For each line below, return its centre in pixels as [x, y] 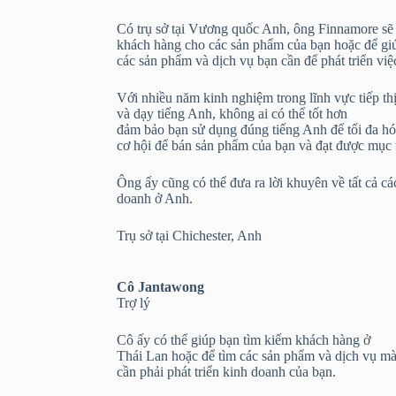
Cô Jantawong [160, 287]
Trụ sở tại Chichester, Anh [189, 236]
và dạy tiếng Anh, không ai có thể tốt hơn [232, 114]
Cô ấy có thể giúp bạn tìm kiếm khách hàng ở [244, 340]
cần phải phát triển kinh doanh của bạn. [226, 372]
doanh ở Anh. [155, 198]
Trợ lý [133, 303]
